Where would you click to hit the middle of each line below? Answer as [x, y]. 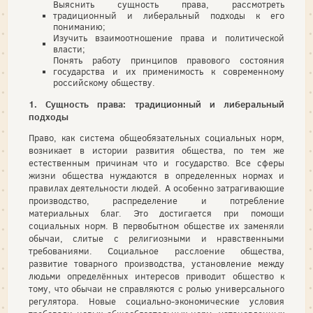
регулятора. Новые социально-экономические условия [156, 301]
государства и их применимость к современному [169, 72]
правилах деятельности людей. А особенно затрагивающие [156, 188]
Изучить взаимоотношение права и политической [169, 38]
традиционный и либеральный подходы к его [169, 16]
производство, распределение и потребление [156, 201]
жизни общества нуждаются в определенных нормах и [156, 176]
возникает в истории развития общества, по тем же [156, 151]
